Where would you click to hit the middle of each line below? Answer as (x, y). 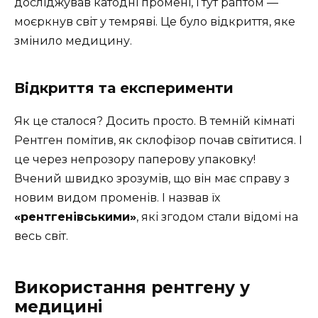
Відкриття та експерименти (124, 88)
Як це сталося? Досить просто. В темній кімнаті (154, 121)
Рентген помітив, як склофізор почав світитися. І (158, 140)
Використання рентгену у (132, 287)
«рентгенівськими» (75, 216)
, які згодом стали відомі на (217, 216)
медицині (58, 306)
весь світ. (41, 236)
